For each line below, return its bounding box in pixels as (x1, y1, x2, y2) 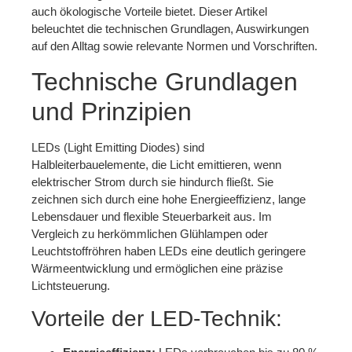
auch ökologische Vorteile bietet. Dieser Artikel (31, 5, 267, 19)
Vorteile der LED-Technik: (31, 306, 282, 332)
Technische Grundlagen (31, 67, 298, 96)
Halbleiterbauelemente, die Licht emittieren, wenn (31, 157, 281, 171)
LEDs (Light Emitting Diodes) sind (31, 140, 204, 154)
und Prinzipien (31, 97, 192, 126)
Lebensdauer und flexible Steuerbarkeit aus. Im (31, 209, 272, 223)
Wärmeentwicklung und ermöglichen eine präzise (31, 261, 283, 275)
